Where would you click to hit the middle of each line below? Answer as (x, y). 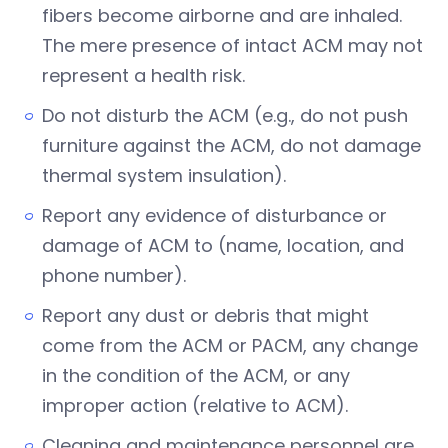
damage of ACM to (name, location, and (223, 245)
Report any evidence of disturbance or (214, 215)
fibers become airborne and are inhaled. (222, 15)
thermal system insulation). (166, 175)
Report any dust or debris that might (205, 315)
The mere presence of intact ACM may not (232, 45)
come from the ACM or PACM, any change (230, 345)
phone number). (116, 275)
